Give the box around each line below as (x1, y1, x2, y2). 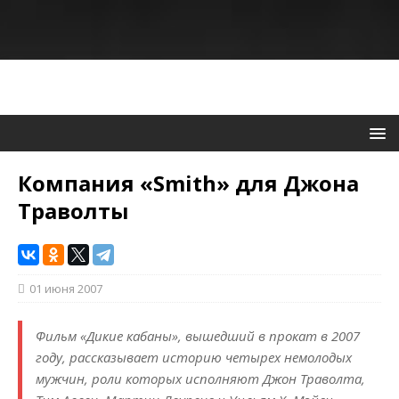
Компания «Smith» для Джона (18, 168, 359, 199)
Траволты (18, 196, 129, 226)
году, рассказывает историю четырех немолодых (36, 348, 352, 367)
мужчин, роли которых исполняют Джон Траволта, (36, 370, 365, 388)
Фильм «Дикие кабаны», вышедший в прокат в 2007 (36, 327, 360, 346)
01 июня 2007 (29, 281, 102, 297)
